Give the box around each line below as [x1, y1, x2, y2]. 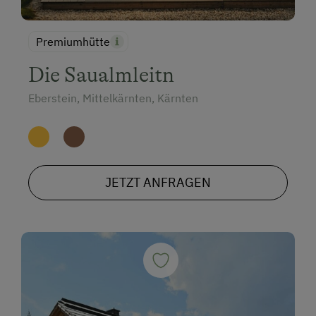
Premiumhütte [36, 34, 110, 49]
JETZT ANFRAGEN [105, 174, 211, 190]
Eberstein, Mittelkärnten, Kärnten [28, 90, 198, 105]
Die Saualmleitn [28, 62, 174, 87]
